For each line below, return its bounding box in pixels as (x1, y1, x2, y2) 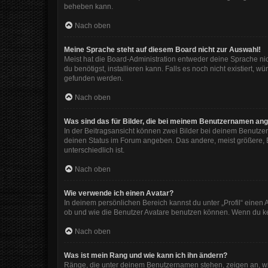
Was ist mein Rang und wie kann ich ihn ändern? (64, 251, 227, 260)
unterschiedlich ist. (64, 146, 124, 154)
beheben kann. (64, 2, 113, 11)
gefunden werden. (64, 74, 123, 83)
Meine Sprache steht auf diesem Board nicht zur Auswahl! (64, 45, 261, 54)
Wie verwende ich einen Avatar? (64, 189, 173, 197)
